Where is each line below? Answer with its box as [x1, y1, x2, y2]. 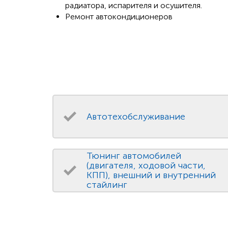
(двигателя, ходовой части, [86, 160, 206, 172]
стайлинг [86, 179, 127, 191]
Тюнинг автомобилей [86, 150, 181, 162]
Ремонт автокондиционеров [65, 12, 173, 22]
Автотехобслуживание [86, 110, 185, 122]
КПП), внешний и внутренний [86, 169, 216, 181]
